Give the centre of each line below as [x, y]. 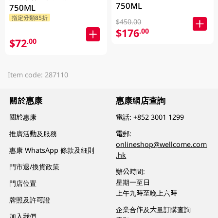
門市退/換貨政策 [35, 166]
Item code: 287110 [38, 74]
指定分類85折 [29, 17]
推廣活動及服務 [33, 134]
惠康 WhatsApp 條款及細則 [52, 150]
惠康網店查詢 [141, 101]
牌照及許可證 [30, 200]
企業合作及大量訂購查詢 [154, 209]
